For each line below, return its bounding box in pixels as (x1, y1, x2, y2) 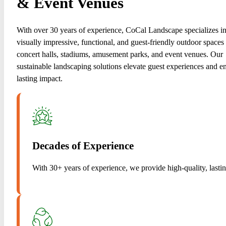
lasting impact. (16, 74, 63, 83)
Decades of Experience (32, 140, 134, 152)
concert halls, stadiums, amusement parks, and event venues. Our (16, 49, 223, 59)
